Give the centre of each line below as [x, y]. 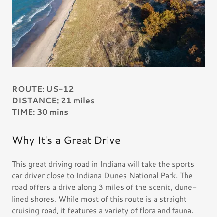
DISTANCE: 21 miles [53, 100]
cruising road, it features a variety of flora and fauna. [102, 210]
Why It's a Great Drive [66, 140]
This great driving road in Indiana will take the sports [103, 163]
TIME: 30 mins [40, 112]
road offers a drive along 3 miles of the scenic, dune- [104, 187]
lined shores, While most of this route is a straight [99, 198]
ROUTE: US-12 [43, 88]
